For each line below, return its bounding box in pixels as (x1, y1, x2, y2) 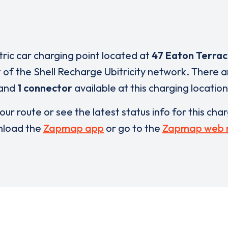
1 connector (17, 81, 72, 94)
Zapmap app (43, 122, 104, 134)
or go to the (104, 122, 162, 134)
